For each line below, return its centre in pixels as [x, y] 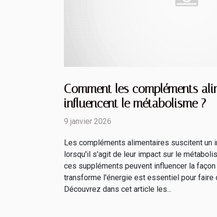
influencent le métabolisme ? [135, 104]
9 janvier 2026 [88, 122]
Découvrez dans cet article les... [118, 189]
